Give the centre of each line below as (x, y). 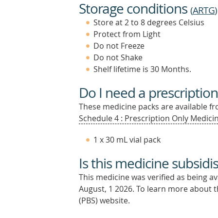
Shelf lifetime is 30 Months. (142, 69)
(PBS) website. (104, 200)
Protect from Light (127, 34)
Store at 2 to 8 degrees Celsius (149, 22)
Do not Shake (118, 57)
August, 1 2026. (107, 189)
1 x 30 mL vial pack (127, 140)
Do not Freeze (119, 46)
